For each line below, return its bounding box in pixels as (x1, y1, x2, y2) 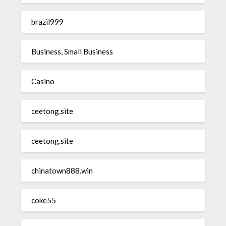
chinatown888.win (31, 165, 93, 175)
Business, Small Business (31, 46, 114, 56)
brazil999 (31, 17, 64, 26)
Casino (31, 76, 55, 86)
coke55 (31, 195, 56, 205)
